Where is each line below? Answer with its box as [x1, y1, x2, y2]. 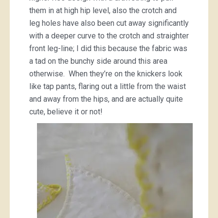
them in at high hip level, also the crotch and [29, 6, 177, 15]
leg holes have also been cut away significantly [29, 18, 189, 28]
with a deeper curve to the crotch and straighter [29, 31, 189, 40]
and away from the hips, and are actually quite [29, 94, 183, 104]
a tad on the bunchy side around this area [29, 56, 167, 66]
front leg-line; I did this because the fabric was [29, 44, 187, 53]
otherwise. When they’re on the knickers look [29, 69, 182, 78]
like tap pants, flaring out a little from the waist [29, 82, 186, 91]
